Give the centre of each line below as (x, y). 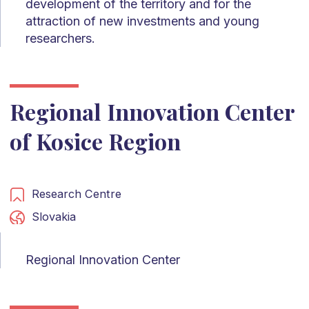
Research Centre (76, 193)
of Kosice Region (95, 141)
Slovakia (53, 216)
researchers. (60, 38)
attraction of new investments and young (142, 21)
